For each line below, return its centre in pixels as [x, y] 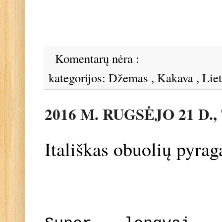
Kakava [177, 77]
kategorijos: [79, 77]
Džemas [130, 77]
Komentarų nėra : [98, 58]
